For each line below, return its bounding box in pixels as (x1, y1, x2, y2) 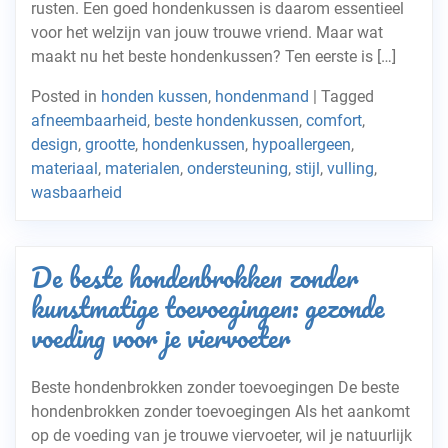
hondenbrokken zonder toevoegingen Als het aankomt (31, 402, 410, 421)
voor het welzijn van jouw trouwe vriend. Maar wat (31, 23, 383, 42)
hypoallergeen (252, 135, 351, 154)
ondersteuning (187, 159, 288, 178)
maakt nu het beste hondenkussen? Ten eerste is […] (31, 47, 396, 66)
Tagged (321, 87, 374, 106)
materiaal (31, 159, 98, 178)
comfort (306, 111, 362, 130)
